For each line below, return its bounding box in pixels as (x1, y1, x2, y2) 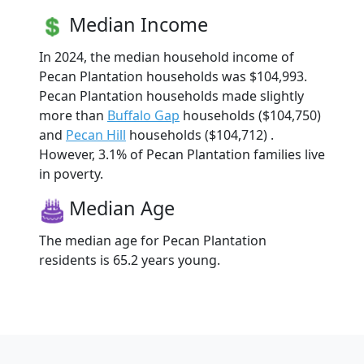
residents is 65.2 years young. (39, 250, 220, 269)
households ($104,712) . (126, 125, 274, 144)
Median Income (69, 11, 208, 37)
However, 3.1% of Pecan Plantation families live (39, 145, 325, 163)
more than (39, 106, 107, 124)
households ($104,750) (180, 106, 321, 124)
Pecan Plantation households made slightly (39, 86, 304, 105)
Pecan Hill (66, 125, 126, 144)
